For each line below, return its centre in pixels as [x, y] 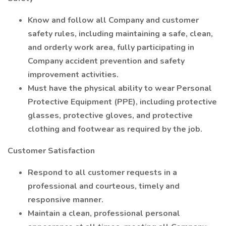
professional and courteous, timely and [104, 186]
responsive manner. [66, 200]
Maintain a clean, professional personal [104, 213]
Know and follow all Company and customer [113, 20]
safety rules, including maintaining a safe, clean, [120, 34]
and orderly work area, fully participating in [111, 47]
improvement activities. [73, 75]
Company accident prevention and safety [106, 61]
